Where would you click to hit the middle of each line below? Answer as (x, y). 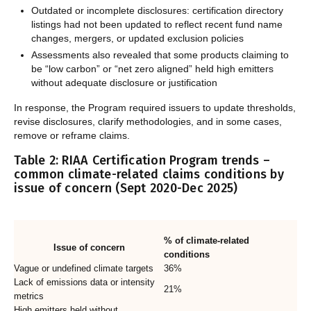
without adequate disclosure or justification (124, 83)
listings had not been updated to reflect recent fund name (157, 25)
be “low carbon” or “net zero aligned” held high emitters (152, 69)
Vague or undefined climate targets (84, 269)
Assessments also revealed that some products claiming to (160, 55)
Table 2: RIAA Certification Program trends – (142, 161)
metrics (29, 296)
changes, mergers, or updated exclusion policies (137, 39)
